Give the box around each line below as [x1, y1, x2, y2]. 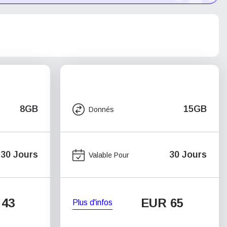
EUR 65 [141, 196, 183, 210]
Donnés [89, 105, 114, 113]
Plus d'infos [72, 198, 112, 207]
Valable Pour [89, 150, 129, 159]
